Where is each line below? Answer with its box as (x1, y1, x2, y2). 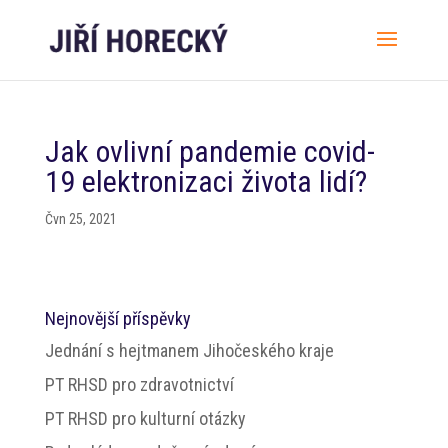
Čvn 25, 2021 (44, 211, 117, 227)
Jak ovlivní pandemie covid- (44, 134, 375, 169)
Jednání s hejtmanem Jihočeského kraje (44, 340, 334, 361)
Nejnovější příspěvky (44, 308, 191, 329)
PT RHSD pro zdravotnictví (44, 374, 234, 395)
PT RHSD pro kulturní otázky (44, 408, 246, 429)
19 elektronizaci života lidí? (44, 164, 367, 199)
